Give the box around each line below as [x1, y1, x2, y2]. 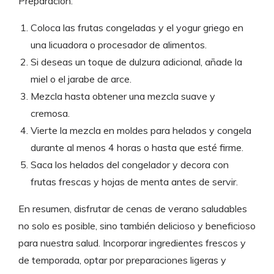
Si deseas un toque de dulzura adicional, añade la [31, 56, 242, 68]
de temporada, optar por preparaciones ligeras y [18, 254, 226, 267]
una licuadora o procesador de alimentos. [31, 39, 207, 51]
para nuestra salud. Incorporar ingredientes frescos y [18, 237, 246, 250]
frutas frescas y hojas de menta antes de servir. [31, 176, 238, 188]
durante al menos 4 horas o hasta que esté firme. [31, 141, 243, 154]
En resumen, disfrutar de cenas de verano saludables [18, 202, 247, 215]
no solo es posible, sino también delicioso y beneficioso [18, 220, 256, 232]
